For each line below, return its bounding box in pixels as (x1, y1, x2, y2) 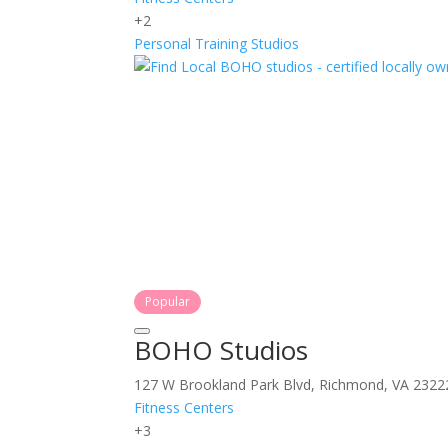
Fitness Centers (134, 397, 235, 417)
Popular (145, 292, 191, 310)
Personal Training (134, 33, 248, 53)
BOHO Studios (134, 331, 309, 368)
